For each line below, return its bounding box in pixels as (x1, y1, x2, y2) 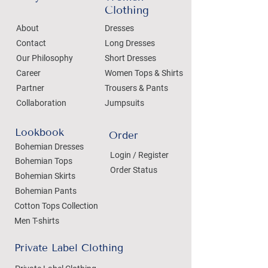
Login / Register (110, 150, 169, 160)
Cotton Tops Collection (14, 200, 98, 211)
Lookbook (15, 126, 64, 138)
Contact (16, 38, 46, 48)
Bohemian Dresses (15, 141, 84, 151)
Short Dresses (105, 53, 156, 63)
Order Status (110, 165, 157, 175)
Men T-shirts (14, 215, 59, 226)
